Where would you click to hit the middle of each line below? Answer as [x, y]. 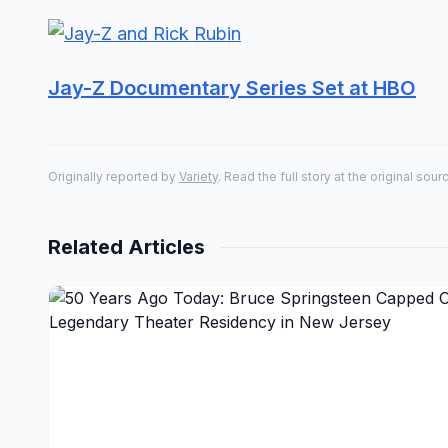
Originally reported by [113, 176]
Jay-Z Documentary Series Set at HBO [232, 88]
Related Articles [126, 247]
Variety [198, 176]
